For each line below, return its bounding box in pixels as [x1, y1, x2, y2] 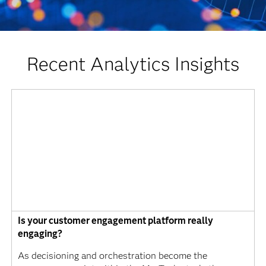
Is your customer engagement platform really [17, 215, 213, 227]
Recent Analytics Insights [26, 52, 239, 75]
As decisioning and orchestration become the [17, 250, 207, 262]
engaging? [17, 228, 62, 240]
